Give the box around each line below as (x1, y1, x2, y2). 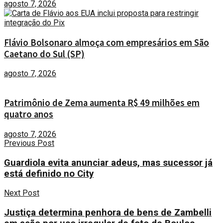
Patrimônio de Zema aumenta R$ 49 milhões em (4, 97, 200, 109)
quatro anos (4, 108, 53, 120)
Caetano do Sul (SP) (4, 48, 85, 60)
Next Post (4, 188, 39, 198)
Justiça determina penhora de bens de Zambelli (4, 207, 212, 218)
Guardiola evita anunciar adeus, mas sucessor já (4, 157, 213, 168)
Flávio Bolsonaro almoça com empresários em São (4, 36, 209, 48)
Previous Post (4, 138, 54, 148)
